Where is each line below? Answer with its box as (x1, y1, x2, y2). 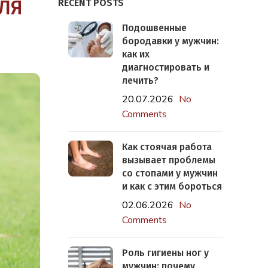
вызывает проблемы (121, 154, 215, 166)
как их (121, 48, 150, 60)
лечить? (121, 75, 159, 86)
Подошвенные (121, 22, 187, 33)
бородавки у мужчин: (121, 35, 219, 47)
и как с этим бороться (121, 181, 222, 192)
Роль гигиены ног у (121, 247, 209, 258)
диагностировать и (121, 62, 209, 73)
